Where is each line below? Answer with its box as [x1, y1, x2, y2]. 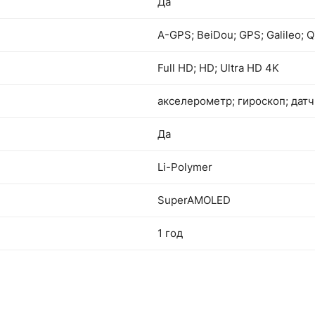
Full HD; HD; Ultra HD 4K [157, 61, 279, 75]
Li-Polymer [157, 160, 212, 174]
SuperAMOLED [157, 193, 231, 207]
